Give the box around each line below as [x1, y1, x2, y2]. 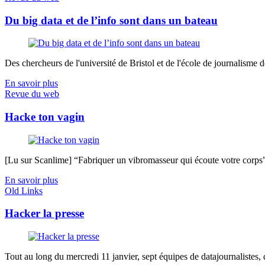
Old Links [5, 185, 43, 196]
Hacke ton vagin [5, 111, 85, 123]
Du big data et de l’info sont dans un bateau [5, 14, 218, 27]
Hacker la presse [5, 207, 84, 220]
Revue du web [5, 89, 59, 99]
